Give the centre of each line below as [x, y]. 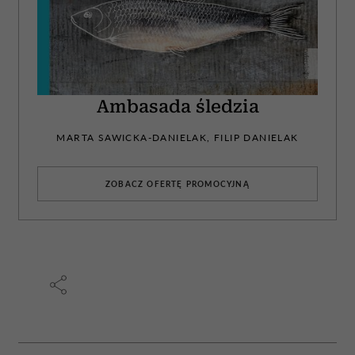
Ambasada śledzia [177, 106]
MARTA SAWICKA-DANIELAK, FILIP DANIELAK [177, 137]
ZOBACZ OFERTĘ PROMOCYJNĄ [177, 183]
